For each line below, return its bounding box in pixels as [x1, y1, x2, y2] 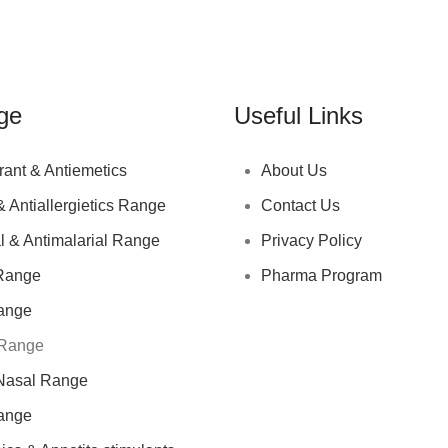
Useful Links [234, 101, 363, 129]
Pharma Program [261, 266, 382, 284]
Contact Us [261, 196, 340, 214]
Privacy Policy [261, 231, 362, 249]
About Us [261, 161, 327, 179]
